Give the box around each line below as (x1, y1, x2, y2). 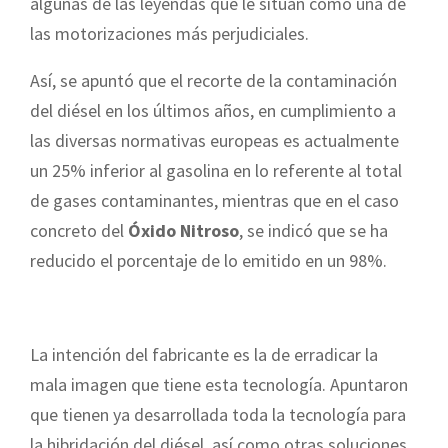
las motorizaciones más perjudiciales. (30, 21, 309, 45)
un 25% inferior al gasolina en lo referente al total (30, 158, 402, 182)
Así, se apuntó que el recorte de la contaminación (30, 68, 397, 92)
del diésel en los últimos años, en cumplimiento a (30, 98, 396, 122)
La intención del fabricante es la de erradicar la (30, 342, 378, 366)
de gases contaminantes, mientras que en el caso (30, 188, 399, 212)
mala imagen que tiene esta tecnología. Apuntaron (30, 372, 408, 396)
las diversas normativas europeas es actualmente (30, 128, 399, 152)
